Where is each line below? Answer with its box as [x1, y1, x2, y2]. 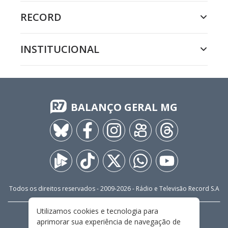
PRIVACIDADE [135, 213, 174, 221]
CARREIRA [46, 213, 74, 221]
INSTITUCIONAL [20, 42, 99, 56]
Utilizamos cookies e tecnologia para [37, 206, 158, 216]
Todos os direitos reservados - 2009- [9, 184, 117, 193]
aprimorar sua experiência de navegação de [37, 217, 181, 226]
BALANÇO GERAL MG [71, 100, 178, 114]
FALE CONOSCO [81, 213, 128, 221]
